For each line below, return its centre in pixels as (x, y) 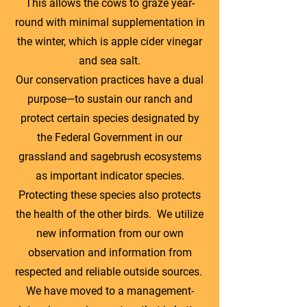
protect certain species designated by (110, 118)
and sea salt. (110, 60)
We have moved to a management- (110, 291)
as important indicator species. (110, 175)
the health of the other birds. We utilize (110, 214)
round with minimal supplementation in (110, 22)
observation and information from (110, 252)
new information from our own (110, 233)
